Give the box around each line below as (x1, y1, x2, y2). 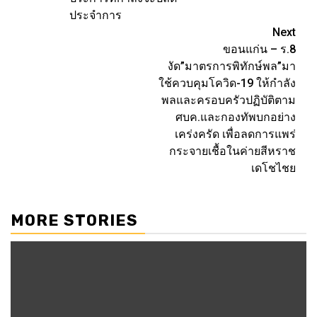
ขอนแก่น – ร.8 (223, 42, 296, 56)
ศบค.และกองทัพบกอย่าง (175, 110, 296, 124)
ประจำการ (69, 8, 122, 22)
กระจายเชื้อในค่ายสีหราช (169, 144, 296, 158)
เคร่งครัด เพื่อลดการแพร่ (175, 127, 296, 141)
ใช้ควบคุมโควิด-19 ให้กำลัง (158, 76, 296, 90)
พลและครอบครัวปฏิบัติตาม (161, 93, 296, 107)
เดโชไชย (251, 161, 296, 175)
